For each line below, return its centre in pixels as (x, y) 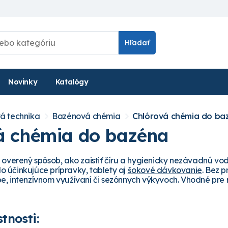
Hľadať (137, 42)
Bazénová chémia (86, 116)
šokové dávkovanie (165, 170)
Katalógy (72, 82)
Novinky (23, 82)
